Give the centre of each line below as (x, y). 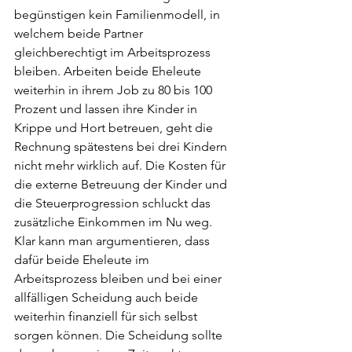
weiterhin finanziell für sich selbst (107, 316)
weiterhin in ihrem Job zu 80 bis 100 (115, 90)
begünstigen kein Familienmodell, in (119, 14)
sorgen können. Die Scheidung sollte (120, 335)
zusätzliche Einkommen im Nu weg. (115, 222)
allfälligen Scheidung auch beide (108, 297)
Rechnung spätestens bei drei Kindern (122, 146)
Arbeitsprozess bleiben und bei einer (119, 278)
